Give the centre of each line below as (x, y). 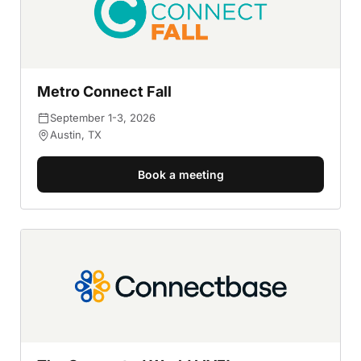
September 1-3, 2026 (103, 118)
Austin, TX (76, 135)
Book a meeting (180, 174)
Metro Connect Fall (104, 91)
